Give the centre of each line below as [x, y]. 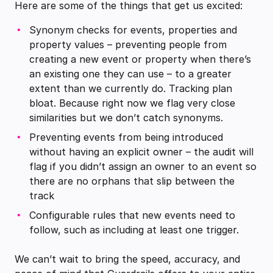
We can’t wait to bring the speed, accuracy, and [127, 259]
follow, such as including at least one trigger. [134, 230]
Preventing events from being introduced [126, 137]
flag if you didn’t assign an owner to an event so [143, 167]
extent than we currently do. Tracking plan [131, 89]
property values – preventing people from [128, 45]
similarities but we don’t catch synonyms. [126, 118]
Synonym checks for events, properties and [133, 30]
